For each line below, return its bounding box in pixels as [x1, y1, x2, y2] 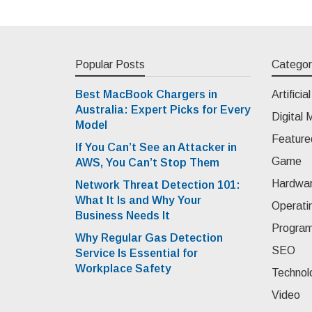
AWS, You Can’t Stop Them [75, 156, 219, 169]
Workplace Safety [75, 262, 171, 274]
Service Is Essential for [75, 247, 198, 259]
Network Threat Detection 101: [75, 178, 240, 191]
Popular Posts [75, 58, 145, 70]
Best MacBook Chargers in [75, 88, 217, 100]
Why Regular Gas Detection [75, 231, 223, 244]
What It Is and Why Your [75, 194, 201, 206]
